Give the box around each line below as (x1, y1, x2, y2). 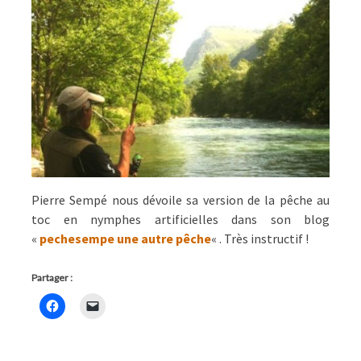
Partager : (31, 272, 73, 284)
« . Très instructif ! (211, 230, 309, 247)
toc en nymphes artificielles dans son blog (31, 211, 330, 227)
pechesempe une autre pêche (39, 230, 211, 247)
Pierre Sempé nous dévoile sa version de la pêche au (31, 192, 330, 208)
